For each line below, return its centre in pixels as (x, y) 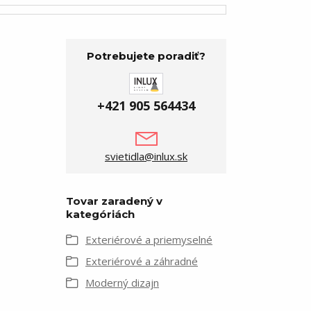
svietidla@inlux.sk (146, 156)
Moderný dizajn (122, 282)
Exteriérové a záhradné (142, 261)
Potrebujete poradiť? (146, 56)
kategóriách (100, 214)
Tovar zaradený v (114, 201)
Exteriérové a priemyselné (149, 239)
